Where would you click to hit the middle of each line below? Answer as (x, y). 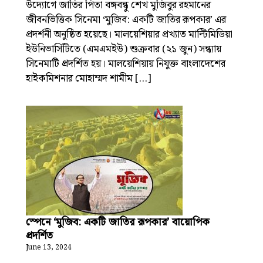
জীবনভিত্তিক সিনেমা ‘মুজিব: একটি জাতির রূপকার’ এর (126, 20)
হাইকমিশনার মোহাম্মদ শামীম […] (89, 79)
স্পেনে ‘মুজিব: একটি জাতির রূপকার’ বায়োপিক (118, 222)
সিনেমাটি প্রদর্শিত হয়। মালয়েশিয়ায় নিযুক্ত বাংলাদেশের (126, 64)
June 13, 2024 (49, 247)
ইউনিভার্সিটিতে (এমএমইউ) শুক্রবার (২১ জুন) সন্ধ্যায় (124, 49)
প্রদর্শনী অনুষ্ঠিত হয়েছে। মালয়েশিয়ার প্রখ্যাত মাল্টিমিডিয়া (129, 35)
